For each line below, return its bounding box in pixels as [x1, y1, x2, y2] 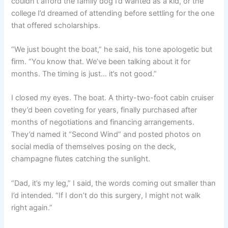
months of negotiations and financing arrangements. [11, 118, 195, 127]
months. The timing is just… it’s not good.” [11, 69, 157, 78]
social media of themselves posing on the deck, [11, 142, 177, 152]
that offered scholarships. [11, 20, 101, 30]
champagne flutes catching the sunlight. [11, 154, 151, 164]
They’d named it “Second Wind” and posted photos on [11, 130, 202, 139]
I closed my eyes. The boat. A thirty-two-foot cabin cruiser [11, 93, 214, 103]
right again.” [11, 203, 53, 212]
